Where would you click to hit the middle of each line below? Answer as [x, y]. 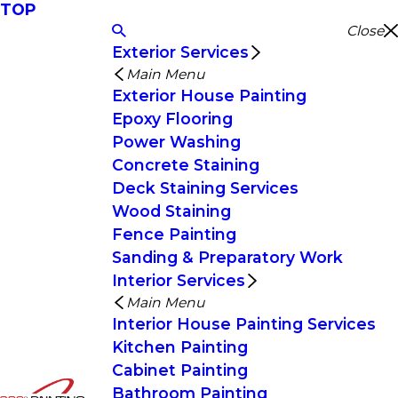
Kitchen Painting [180, 347]
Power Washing [177, 142]
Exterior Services [181, 52]
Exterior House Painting [210, 96]
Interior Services [179, 280]
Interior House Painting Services [244, 324]
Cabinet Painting [180, 370]
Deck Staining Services [206, 188]
